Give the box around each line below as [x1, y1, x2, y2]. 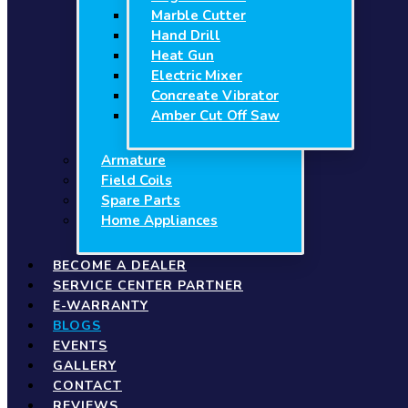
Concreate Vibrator [151, 87, 279, 105]
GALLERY [53, 357, 117, 374]
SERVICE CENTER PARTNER [53, 277, 243, 294]
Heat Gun [151, 46, 214, 65]
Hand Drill [151, 26, 220, 45]
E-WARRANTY [53, 297, 148, 314]
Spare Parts [101, 191, 180, 209]
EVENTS [53, 337, 107, 354]
